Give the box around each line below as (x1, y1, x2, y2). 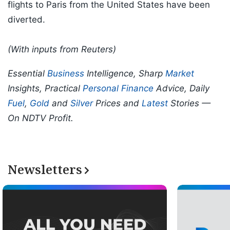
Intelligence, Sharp (84, 68, 165, 79)
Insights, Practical (8, 83, 83, 94)
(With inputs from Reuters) (8, 44, 116, 55)
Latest (142, 98, 168, 109)
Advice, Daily (154, 83, 209, 94)
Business (47, 68, 84, 79)
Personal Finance (83, 83, 154, 94)
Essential (8, 68, 47, 79)
